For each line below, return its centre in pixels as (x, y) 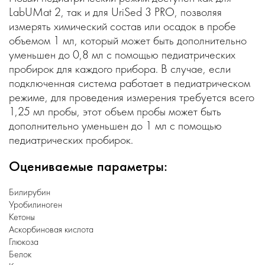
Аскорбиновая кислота (51, 229)
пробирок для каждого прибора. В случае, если (120, 69)
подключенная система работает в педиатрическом (130, 83)
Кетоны (22, 217)
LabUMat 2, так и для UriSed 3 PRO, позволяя (115, 12)
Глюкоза (24, 242)
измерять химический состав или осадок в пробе (122, 26)
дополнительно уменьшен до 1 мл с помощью (115, 125)
